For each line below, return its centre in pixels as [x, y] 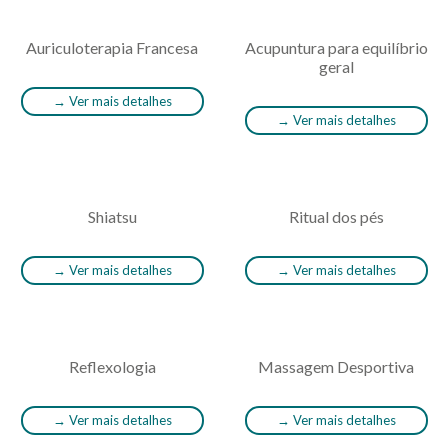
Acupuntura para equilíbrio [336, 47]
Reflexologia [112, 366]
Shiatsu [112, 216]
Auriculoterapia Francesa [112, 47]
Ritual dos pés [336, 216]
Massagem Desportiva [336, 366]
